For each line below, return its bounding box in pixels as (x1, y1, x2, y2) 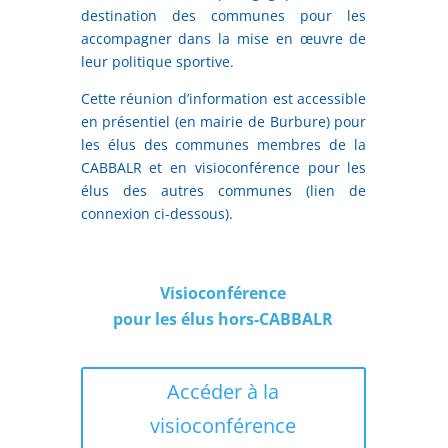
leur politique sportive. (80, 51, 234, 71)
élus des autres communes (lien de (80, 180, 367, 200)
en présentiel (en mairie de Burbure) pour (80, 111, 367, 131)
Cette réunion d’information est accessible (80, 88, 367, 108)
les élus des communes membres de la (80, 134, 367, 154)
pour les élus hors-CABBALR (113, 307, 334, 330)
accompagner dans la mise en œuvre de (80, 28, 367, 48)
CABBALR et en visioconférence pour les (80, 157, 367, 177)
